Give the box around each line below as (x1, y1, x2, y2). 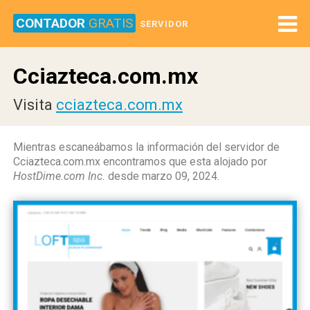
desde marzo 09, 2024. (105, 170, 219, 183)
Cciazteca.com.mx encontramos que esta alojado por (13, 155, 267, 168)
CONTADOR (16, 15, 89, 31)
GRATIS (89, 15, 133, 31)
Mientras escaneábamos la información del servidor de (13, 140, 280, 154)
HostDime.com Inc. (13, 170, 105, 183)
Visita (13, 96, 56, 113)
